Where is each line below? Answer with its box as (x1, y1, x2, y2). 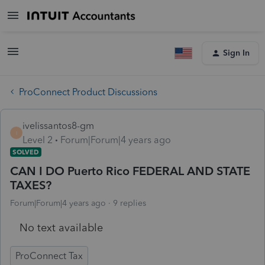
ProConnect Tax (15, 250, 83, 261)
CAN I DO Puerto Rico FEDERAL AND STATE (10, 163, 250, 178)
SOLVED (12, 147, 39, 156)
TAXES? (10, 177, 51, 192)
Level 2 (22, 134, 53, 146)
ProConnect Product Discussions (19, 86, 157, 98)
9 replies (113, 198, 146, 208)
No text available (20, 221, 103, 234)
